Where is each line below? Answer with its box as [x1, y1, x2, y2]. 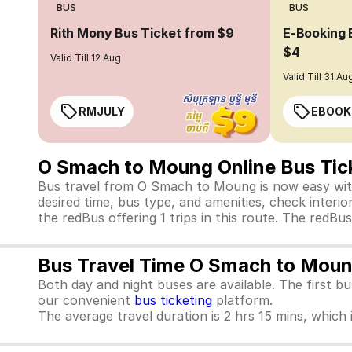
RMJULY [79, 104, 125, 118]
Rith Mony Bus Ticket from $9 [50, 25, 234, 41]
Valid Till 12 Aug [50, 52, 122, 64]
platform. [212, 292, 273, 308]
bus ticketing [134, 292, 212, 308]
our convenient [38, 292, 134, 308]
